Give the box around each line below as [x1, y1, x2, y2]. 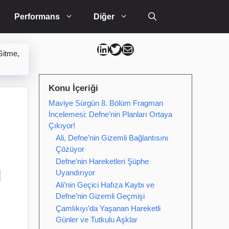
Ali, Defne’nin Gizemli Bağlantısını [56, 133, 168, 142]
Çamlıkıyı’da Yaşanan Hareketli [56, 204, 161, 213]
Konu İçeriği [49, 83, 98, 93]
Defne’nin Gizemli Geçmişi [56, 192, 145, 200]
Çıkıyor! [49, 121, 75, 130]
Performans [14, 12, 60, 21]
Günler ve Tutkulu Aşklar [56, 215, 138, 224]
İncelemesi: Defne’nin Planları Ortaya [49, 110, 172, 119]
